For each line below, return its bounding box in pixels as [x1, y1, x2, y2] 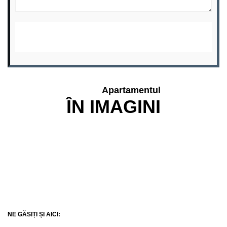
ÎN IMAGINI [66, 96, 161, 117]
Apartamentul [102, 85, 161, 95]
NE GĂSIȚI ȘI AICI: [8, 211, 60, 217]
